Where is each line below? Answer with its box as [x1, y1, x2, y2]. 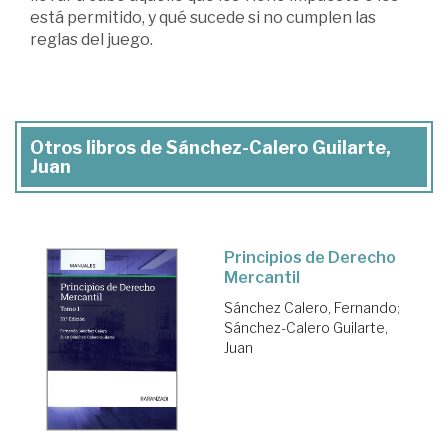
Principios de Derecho [224, 247, 396, 267]
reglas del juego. [30, 29, 153, 49]
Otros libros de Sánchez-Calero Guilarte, [30, 136, 391, 158]
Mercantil [224, 267, 300, 287]
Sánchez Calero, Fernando [224, 298, 397, 316]
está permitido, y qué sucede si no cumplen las [30, 7, 376, 27]
